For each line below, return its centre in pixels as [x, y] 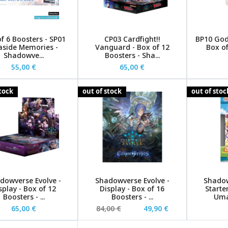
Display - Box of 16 [132, 189]
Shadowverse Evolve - [132, 181]
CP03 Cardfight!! [132, 39]
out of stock [102, 91]
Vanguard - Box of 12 [132, 47]
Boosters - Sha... [132, 55]
